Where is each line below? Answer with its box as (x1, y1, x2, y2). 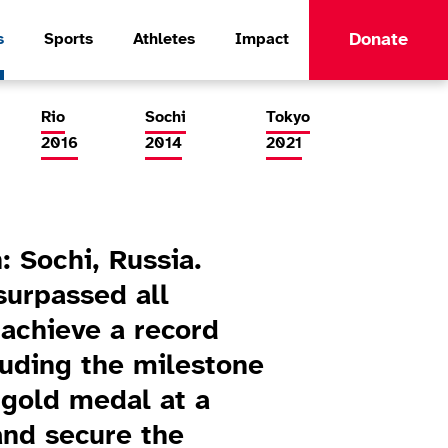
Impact (235, 31, 289, 48)
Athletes (133, 31, 195, 48)
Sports (44, 31, 93, 48)
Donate (349, 30, 408, 50)
